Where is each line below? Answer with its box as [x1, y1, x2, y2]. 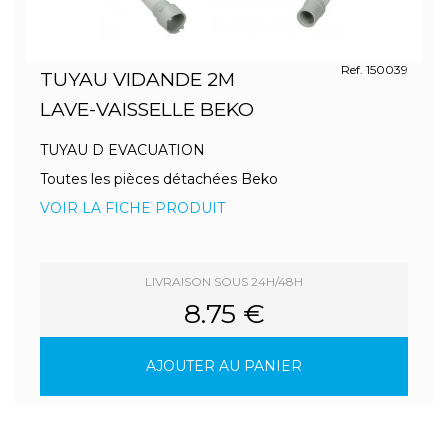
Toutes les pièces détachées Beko [40, 170, 278, 188]
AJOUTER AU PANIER [146, 357, 302, 375]
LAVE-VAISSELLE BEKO [40, 98, 254, 121]
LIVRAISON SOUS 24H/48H [145, 274, 303, 289]
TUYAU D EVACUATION [40, 141, 205, 159]
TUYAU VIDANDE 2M [40, 68, 235, 91]
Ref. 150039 [340, 62, 408, 77]
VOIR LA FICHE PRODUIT [40, 199, 225, 217]
